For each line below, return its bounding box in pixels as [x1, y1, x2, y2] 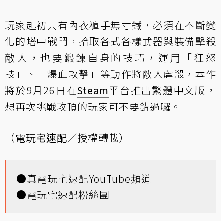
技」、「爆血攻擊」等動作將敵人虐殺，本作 [5, 66, 216, 81]
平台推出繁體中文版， [109, 82, 217, 97]
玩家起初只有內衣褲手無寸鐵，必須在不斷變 [5, 17, 216, 32]
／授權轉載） [67, 130, 129, 145]
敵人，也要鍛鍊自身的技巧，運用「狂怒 [5, 50, 216, 65]
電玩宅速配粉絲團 [27, 187, 110, 202]
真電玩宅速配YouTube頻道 [27, 171, 151, 185]
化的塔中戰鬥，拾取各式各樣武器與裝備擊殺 [5, 34, 216, 48]
